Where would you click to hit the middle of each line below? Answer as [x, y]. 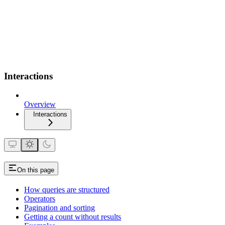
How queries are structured [67, 190]
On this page [36, 170]
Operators [40, 199]
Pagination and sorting [60, 208]
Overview [40, 104]
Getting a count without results [73, 217]
